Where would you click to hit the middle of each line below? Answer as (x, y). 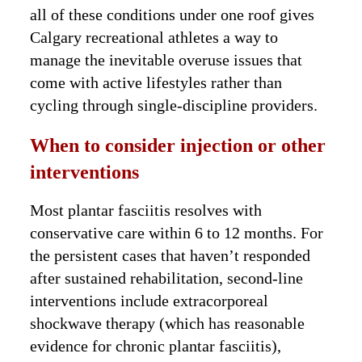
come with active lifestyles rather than (156, 83)
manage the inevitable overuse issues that (166, 60)
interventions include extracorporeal (149, 301)
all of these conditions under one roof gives (173, 15)
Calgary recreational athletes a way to (154, 38)
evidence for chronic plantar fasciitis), (156, 346)
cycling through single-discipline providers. (174, 105)
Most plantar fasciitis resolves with (146, 210)
